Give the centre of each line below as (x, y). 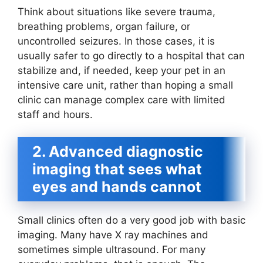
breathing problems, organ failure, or (104, 26)
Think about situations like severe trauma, (117, 11)
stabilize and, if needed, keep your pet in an (122, 70)
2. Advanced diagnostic (118, 152)
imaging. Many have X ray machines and (113, 235)
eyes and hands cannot (117, 187)
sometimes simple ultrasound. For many (112, 250)
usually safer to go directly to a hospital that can (131, 55)
